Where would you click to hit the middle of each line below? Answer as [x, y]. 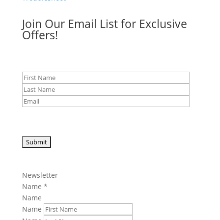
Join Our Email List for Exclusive [104, 23]
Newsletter [40, 175]
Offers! [40, 35]
